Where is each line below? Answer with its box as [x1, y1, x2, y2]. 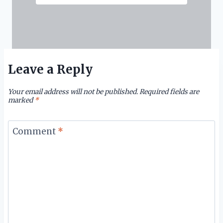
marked [8, 96, 34, 105]
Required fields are [139, 87, 199, 96]
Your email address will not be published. [8, 87, 138, 96]
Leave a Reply [8, 62, 93, 78]
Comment [12, 125, 58, 137]
